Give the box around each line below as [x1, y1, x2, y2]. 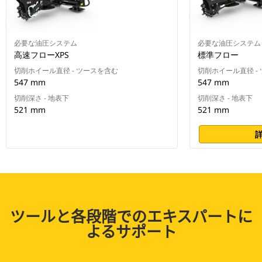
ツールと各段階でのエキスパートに [9, 205, 253, 227]
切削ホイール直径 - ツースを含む [14, 65, 118, 76]
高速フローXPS [14, 49, 69, 61]
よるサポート [85, 220, 177, 242]
